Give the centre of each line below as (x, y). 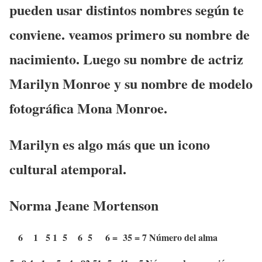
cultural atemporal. (68, 169)
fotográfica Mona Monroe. (88, 108)
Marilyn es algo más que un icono (110, 144)
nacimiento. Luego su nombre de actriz (126, 59)
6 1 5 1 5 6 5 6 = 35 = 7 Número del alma (113, 237)
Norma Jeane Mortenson (84, 205)
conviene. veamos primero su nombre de (130, 35)
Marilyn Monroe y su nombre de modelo (131, 84)
